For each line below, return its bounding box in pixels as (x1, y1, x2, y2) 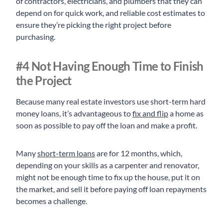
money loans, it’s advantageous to (16, 109, 132, 118)
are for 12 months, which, (95, 148, 182, 158)
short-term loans (37, 148, 95, 158)
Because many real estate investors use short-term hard (16, 97, 206, 107)
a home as (168, 109, 204, 118)
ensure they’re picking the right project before (16, 20, 171, 30)
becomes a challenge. (16, 196, 87, 206)
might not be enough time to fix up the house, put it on (16, 172, 200, 182)
